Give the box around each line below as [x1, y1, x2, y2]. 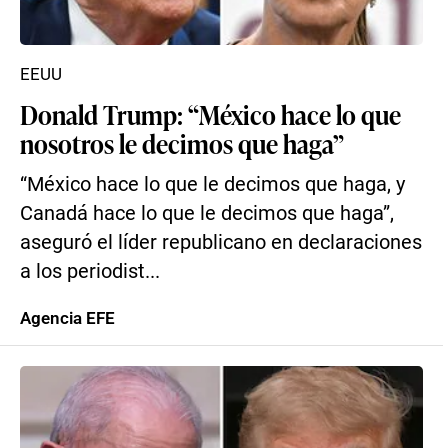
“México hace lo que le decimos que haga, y [20, 173, 405, 196]
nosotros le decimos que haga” [20, 125, 344, 161]
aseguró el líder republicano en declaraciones [20, 231, 422, 254]
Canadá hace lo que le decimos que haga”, [20, 202, 394, 225]
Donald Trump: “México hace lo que [20, 96, 401, 132]
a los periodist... [20, 260, 160, 283]
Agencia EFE [20, 308, 115, 328]
